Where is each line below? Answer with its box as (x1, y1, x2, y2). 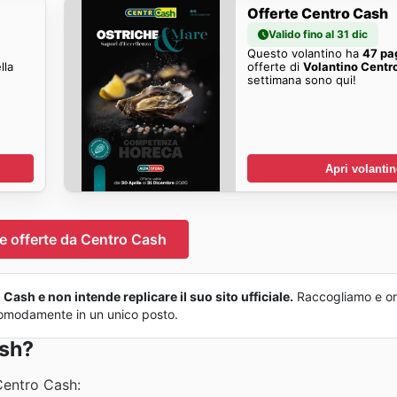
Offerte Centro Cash (247, 4, 389, 22)
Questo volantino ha (247, 45, 363, 60)
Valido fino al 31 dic (269, 27, 369, 41)
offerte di (247, 58, 304, 74)
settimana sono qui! (247, 72, 357, 87)
